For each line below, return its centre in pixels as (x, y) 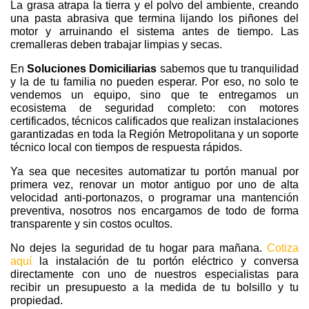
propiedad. (37, 301)
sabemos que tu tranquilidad (228, 69)
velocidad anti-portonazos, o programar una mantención (154, 198)
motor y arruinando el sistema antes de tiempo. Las (154, 32)
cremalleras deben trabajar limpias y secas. (116, 45)
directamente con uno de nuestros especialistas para (154, 275)
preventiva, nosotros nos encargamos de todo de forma (154, 211)
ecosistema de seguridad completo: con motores (154, 108)
